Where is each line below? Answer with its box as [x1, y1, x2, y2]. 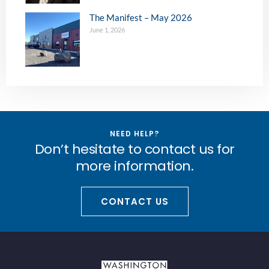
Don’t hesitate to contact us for [34, 140, 235, 159]
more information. [75, 157, 194, 176]
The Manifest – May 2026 [89, 12, 192, 23]
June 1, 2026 [89, 26, 125, 34]
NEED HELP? [110, 128, 159, 139]
